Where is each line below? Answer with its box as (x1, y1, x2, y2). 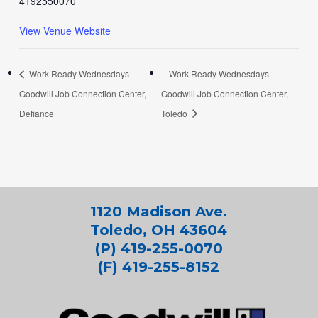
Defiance (18, 106, 54, 119)
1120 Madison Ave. (90, 202, 228, 220)
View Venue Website (18, 23, 111, 38)
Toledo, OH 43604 (90, 221, 228, 238)
